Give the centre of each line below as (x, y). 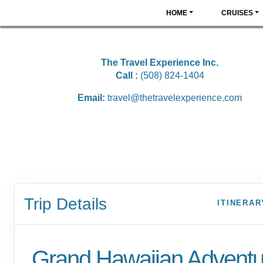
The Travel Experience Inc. (160, 63)
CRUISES (237, 13)
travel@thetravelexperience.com (175, 98)
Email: (92, 98)
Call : (127, 75)
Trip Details (65, 204)
